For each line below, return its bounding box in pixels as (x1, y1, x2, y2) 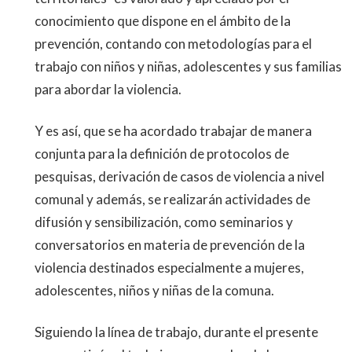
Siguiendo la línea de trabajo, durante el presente (35, 324, 318, 340)
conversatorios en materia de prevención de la (35, 236, 305, 253)
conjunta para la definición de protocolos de (35, 145, 289, 162)
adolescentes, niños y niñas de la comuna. (35, 282, 274, 299)
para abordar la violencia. (35, 81, 181, 97)
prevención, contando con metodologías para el (35, 35, 312, 52)
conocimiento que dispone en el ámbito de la (35, 13, 291, 29)
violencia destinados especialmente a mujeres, (35, 259, 304, 276)
